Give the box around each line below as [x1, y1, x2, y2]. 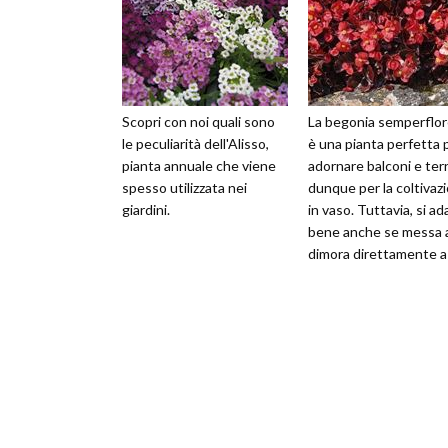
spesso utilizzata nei [122, 179, 247, 197]
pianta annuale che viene [122, 157, 276, 175]
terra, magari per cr [308, 267, 425, 285]
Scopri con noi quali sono [122, 113, 275, 131]
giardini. [122, 201, 170, 219]
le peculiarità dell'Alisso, [122, 135, 269, 153]
